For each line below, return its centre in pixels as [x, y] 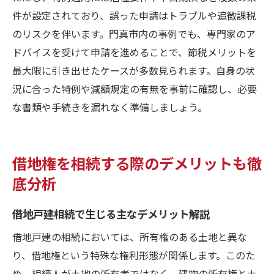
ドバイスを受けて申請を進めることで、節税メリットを [134, 52]
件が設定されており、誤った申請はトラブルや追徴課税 [134, 15]
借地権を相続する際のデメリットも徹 [137, 162]
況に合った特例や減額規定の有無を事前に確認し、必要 [135, 88]
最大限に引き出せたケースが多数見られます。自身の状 [134, 70]
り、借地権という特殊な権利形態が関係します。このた [134, 255]
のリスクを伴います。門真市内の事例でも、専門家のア [134, 33]
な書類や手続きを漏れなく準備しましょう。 [110, 107]
